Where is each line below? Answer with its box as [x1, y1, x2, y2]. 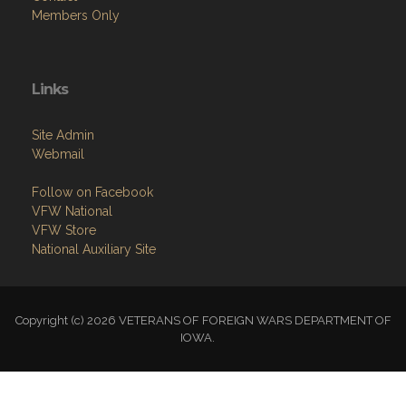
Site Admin [32, 128, 94, 143]
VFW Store [32, 223, 96, 238]
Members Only [32, 8, 120, 24]
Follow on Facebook [32, 185, 153, 200]
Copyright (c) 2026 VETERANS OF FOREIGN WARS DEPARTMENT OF [14, 314, 391, 328]
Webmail [32, 147, 84, 162]
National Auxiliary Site [32, 242, 156, 257]
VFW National [32, 204, 112, 219]
